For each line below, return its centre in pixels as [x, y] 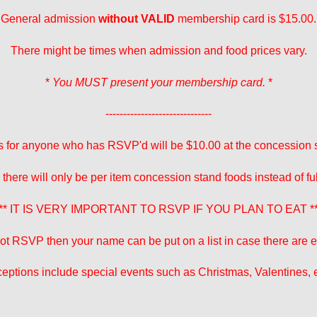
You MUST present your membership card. [158, 82]
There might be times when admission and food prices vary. [158, 50]
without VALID [137, 18]
